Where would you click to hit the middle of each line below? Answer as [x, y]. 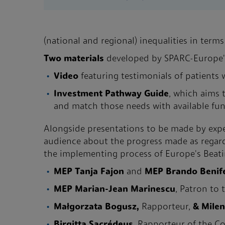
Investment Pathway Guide [111, 94]
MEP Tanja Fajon [89, 172]
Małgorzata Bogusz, [98, 207]
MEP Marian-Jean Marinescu [115, 190]
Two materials [75, 59]
